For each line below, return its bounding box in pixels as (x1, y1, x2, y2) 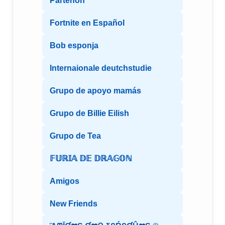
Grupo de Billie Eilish (50, 109, 129, 118)
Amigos (50, 177, 79, 186)
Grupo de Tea (50, 132, 101, 141)
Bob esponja (50, 41, 98, 50)
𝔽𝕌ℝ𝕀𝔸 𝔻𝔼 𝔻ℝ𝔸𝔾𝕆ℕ (50, 154, 132, 163)
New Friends (50, 199, 97, 208)
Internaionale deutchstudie (50, 64, 152, 73)
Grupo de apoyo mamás (50, 86, 141, 95)
